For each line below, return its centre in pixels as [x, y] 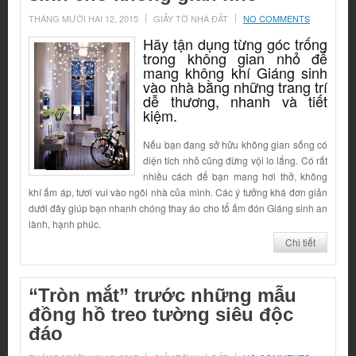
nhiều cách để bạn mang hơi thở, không [235, 176]
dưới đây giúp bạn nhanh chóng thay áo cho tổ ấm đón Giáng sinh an [178, 208]
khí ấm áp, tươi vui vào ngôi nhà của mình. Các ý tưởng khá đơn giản [178, 192]
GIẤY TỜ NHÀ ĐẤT [191, 19]
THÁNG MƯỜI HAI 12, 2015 [83, 19]
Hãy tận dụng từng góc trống [235, 44]
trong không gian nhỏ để [235, 58]
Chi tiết [300, 242]
